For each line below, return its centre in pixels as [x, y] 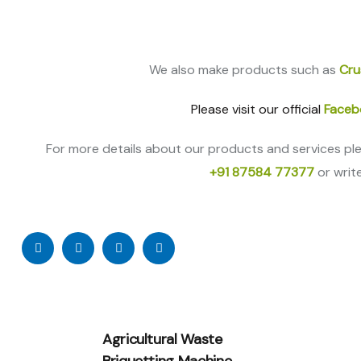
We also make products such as [244, 70]
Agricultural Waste [162, 339]
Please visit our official [257, 109]
